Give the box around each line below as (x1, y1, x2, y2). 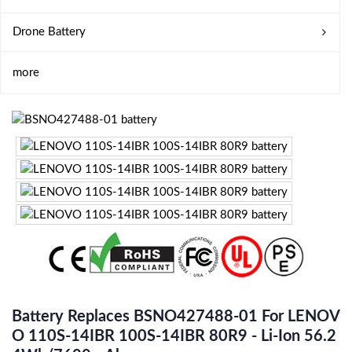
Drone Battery (13, 26, 86, 38)
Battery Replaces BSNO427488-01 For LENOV (12, 308, 340, 324)
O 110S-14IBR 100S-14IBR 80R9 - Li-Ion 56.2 (12, 328, 336, 344)
